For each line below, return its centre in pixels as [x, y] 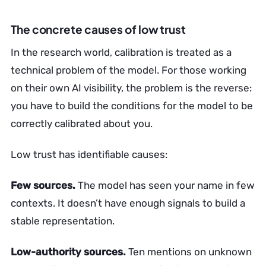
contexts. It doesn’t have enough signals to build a [128, 203]
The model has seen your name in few [165, 185]
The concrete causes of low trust [98, 29]
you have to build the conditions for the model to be [132, 106]
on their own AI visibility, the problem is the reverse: [131, 88]
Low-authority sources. [68, 252]
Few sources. [43, 185]
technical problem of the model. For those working [129, 70]
